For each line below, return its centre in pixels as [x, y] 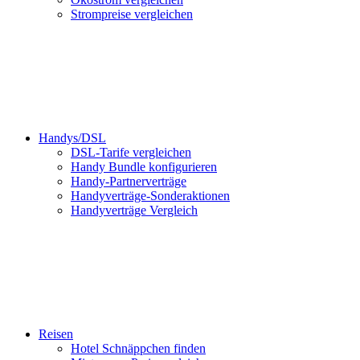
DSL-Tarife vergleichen [131, 152]
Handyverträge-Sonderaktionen [150, 196]
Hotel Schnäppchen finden [138, 348]
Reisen [56, 334]
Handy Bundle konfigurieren [144, 167]
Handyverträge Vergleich [134, 210]
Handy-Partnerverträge [129, 181]
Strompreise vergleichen [132, 14]
